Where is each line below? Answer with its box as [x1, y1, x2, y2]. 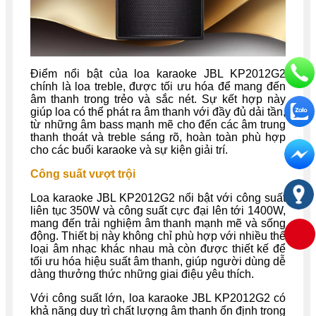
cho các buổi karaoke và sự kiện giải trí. [30, 144, 228, 157]
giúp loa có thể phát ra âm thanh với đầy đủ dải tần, [30, 106, 286, 119]
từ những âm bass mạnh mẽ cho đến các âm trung [30, 119, 286, 131]
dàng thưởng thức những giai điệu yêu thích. [30, 268, 254, 281]
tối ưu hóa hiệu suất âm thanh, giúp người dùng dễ [30, 255, 286, 268]
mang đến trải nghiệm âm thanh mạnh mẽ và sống [30, 217, 286, 230]
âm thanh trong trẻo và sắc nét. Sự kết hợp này [30, 93, 286, 106]
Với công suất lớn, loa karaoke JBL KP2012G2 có [30, 292, 286, 305]
